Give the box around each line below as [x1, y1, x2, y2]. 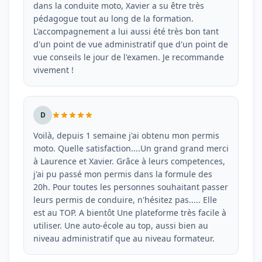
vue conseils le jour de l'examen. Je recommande [33, 51, 224, 63]
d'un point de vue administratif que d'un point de [33, 39, 228, 50]
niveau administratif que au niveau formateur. [33, 233, 215, 244]
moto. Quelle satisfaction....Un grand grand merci [33, 143, 229, 154]
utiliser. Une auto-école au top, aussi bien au [33, 220, 208, 231]
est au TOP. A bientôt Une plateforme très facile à [33, 207, 226, 218]
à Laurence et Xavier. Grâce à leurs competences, [33, 156, 225, 167]
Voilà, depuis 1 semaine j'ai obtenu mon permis [33, 130, 219, 141]
